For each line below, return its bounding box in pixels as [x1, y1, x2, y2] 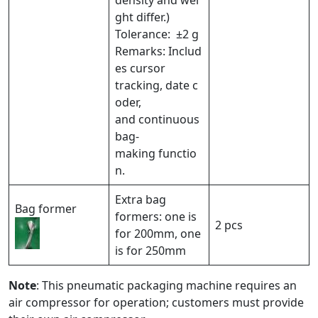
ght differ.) [115, 9, 170, 26]
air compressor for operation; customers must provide [9, 295, 304, 311]
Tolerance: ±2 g [115, 26, 199, 43]
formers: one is [115, 209, 197, 225]
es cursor [115, 60, 165, 77]
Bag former [15, 201, 77, 217]
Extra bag [115, 192, 166, 208]
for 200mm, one [115, 226, 201, 242]
